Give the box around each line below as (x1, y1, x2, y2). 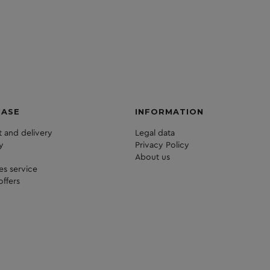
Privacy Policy (135, 141, 189, 150)
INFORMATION (135, 107, 204, 117)
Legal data (135, 129, 175, 138)
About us (135, 153, 170, 162)
